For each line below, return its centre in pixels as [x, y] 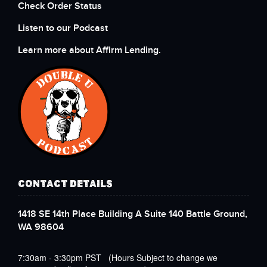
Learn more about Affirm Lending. [89, 50]
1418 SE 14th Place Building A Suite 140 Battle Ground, [133, 214]
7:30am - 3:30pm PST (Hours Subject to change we [118, 258]
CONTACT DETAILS [65, 184]
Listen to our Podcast [64, 28]
